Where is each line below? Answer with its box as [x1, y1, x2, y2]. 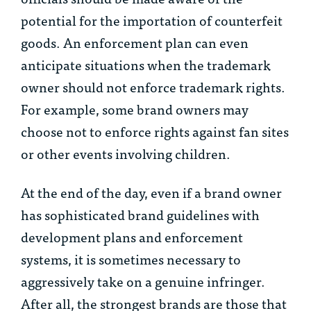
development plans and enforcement [21, 226, 243, 248]
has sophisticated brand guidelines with [21, 203, 260, 226]
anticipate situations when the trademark [21, 53, 271, 76]
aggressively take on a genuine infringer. [21, 270, 265, 292]
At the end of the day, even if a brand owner [21, 181, 282, 203]
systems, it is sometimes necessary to [21, 248, 241, 270]
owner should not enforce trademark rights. [21, 76, 285, 98]
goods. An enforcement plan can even [21, 31, 249, 53]
